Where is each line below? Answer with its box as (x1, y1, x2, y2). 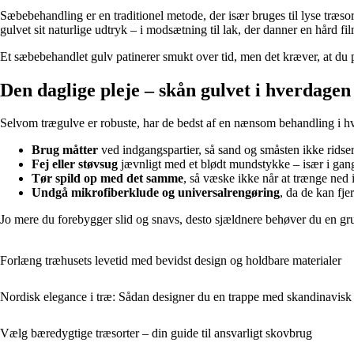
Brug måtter (32, 143, 98, 157)
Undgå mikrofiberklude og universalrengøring (32, 186, 280, 200)
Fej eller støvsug (32, 157, 118, 171)
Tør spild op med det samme (32, 171, 183, 186)
